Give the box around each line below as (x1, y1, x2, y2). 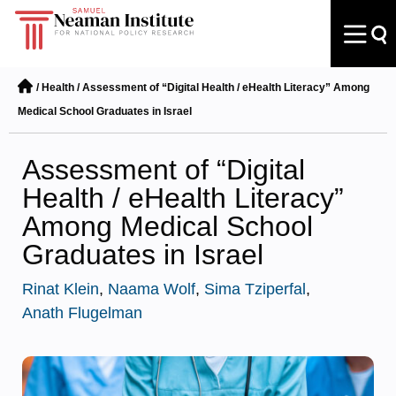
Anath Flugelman (22, 304, 142, 322)
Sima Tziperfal (204, 280, 306, 298)
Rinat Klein (22, 280, 99, 298)
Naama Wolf (108, 280, 195, 298)
